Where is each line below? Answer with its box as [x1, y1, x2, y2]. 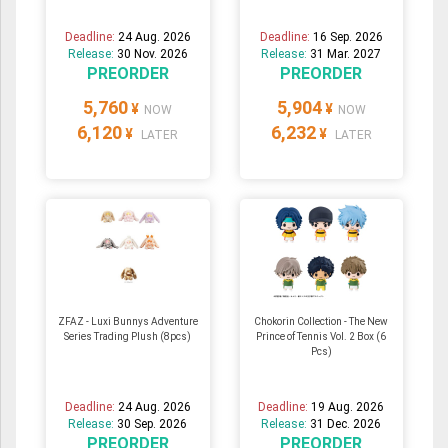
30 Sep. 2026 [117, 417, 188, 432]
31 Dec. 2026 [310, 417, 382, 432]
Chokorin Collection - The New [254, 316, 389, 328]
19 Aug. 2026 [311, 400, 385, 415]
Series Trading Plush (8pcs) [64, 331, 192, 343]
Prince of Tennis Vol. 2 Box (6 [256, 331, 387, 343]
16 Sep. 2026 [312, 30, 383, 45]
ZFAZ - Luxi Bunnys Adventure [57, 316, 198, 328]
